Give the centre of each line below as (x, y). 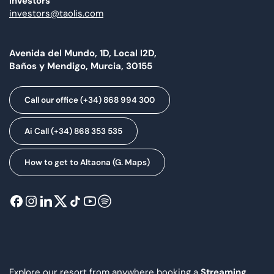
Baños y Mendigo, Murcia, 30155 (81, 66)
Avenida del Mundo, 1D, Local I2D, (83, 53)
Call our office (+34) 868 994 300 (90, 100)
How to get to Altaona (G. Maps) (87, 163)
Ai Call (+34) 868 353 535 (73, 131)
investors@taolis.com (56, 14)
